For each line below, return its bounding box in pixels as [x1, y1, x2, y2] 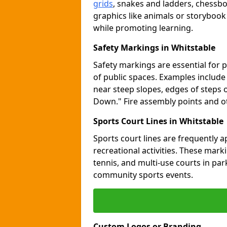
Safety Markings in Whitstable [93, 42, 215, 53]
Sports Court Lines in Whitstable [93, 116, 223, 127]
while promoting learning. [93, 22, 193, 33]
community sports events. [93, 169, 193, 180]
